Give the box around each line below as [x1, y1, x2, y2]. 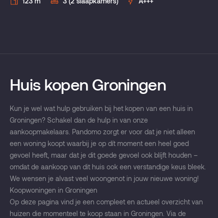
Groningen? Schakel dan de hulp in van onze [10, 116, 148, 125]
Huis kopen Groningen [10, 74, 166, 94]
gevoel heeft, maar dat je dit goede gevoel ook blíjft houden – [10, 151, 198, 160]
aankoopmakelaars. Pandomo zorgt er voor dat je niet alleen [10, 127, 195, 136]
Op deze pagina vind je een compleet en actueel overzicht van [10, 198, 203, 206]
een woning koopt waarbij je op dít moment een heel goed [10, 139, 189, 148]
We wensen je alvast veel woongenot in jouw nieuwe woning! [10, 174, 199, 183]
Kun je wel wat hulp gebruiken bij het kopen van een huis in [10, 104, 193, 113]
